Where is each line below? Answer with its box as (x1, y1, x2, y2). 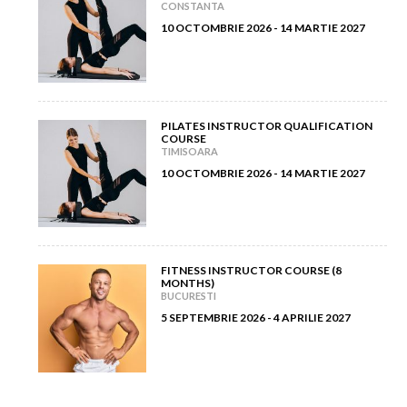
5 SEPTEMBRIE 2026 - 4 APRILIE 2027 (160, 311, 351, 325)
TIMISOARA (160, 144, 218, 157)
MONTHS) (160, 276, 214, 291)
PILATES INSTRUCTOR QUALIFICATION (160, 118, 372, 133)
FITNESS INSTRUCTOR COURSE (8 (160, 263, 342, 278)
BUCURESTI (160, 290, 216, 303)
